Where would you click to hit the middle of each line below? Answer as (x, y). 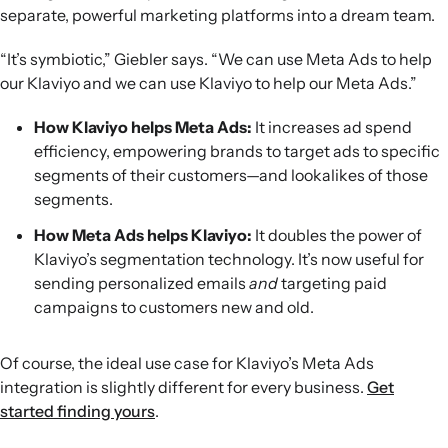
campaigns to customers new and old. (174, 307)
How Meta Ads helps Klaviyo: (144, 235)
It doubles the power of (338, 235)
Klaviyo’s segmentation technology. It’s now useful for (229, 259)
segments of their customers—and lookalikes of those (231, 175)
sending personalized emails (141, 283)
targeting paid (332, 283)
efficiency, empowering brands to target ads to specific (237, 151)
